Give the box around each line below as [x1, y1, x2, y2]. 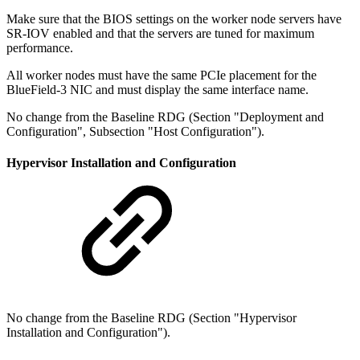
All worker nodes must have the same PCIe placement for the [6, 67, 317, 82]
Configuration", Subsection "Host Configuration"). [6, 124, 264, 138]
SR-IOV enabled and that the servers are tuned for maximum [6, 26, 314, 40]
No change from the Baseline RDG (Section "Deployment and [6, 109, 324, 124]
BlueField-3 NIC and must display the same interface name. [6, 82, 309, 96]
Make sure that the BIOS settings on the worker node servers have [6, 11, 342, 26]
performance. [6, 40, 73, 55]
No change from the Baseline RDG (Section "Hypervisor [6, 311, 297, 325]
